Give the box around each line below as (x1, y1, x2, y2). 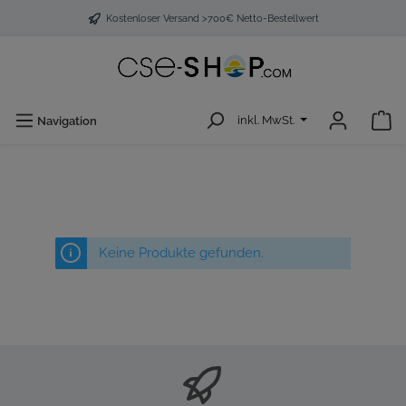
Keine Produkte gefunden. (98, 245, 264, 262)
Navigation (37, 114, 97, 129)
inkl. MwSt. (237, 113, 298, 128)
